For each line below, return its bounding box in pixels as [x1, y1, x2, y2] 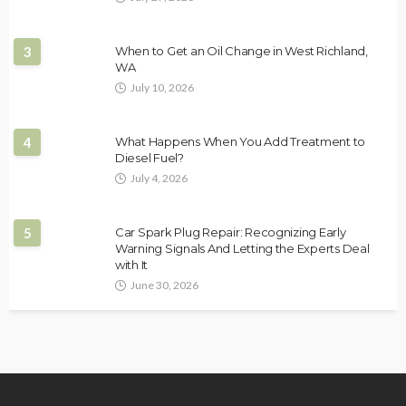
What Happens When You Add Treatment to [115, 134, 366, 150]
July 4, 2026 [130, 171, 188, 186]
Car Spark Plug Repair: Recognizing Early [115, 225, 346, 240]
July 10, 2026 [130, 81, 194, 95]
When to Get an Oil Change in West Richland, [115, 43, 368, 59]
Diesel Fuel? [115, 150, 184, 166]
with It [115, 257, 149, 273]
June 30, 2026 [130, 278, 198, 293]
